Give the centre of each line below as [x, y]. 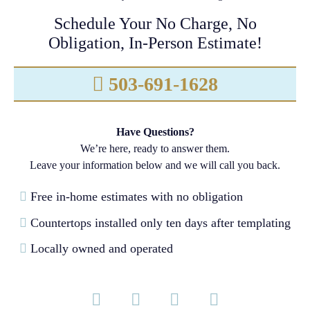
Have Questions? [155, 131]
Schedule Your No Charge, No [155, 23]
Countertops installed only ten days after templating [159, 222]
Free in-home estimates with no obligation [135, 196]
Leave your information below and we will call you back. [155, 165]
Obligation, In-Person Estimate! [155, 43]
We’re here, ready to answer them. [155, 148]
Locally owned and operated [100, 249]
